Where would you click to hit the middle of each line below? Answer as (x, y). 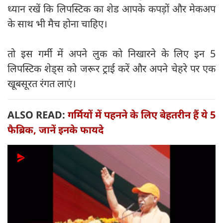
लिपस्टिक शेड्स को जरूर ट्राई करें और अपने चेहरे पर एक (111, 68)
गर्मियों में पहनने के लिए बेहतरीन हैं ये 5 (142, 114)
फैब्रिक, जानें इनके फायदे (56, 129)
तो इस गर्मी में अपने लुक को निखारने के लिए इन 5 (111, 53)
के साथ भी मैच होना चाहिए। (57, 23)
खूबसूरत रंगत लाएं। (42, 83)
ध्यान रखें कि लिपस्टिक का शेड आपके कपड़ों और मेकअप (111, 8)
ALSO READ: (38, 114)
